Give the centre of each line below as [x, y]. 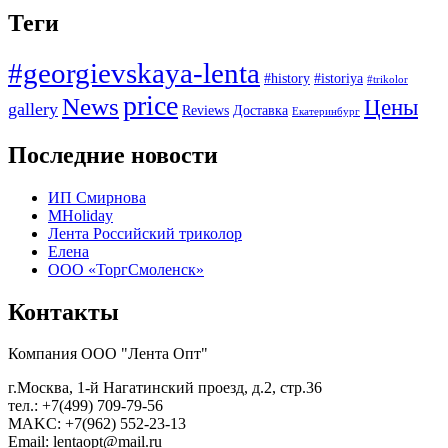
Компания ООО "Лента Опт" [108, 354]
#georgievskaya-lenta [134, 72]
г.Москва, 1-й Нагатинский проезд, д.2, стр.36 [165, 388]
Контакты [63, 311]
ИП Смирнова [97, 197]
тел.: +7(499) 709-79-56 [85, 406]
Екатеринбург [326, 111]
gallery [33, 108]
